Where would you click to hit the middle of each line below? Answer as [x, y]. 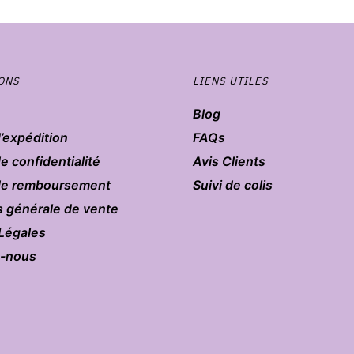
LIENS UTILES [231, 81]
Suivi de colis [233, 185]
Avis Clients [229, 162]
